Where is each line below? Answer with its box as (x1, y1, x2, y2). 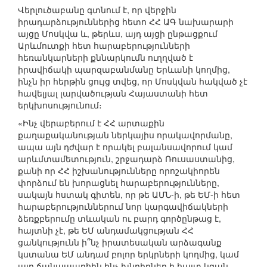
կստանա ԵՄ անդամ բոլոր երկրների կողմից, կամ (18, 248, 239, 260)
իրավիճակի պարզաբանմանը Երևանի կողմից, (18, 63, 230, 76)
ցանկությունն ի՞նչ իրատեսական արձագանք (18, 236, 222, 249)
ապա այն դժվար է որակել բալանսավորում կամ (18, 141, 232, 153)
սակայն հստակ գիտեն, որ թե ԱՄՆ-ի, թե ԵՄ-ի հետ (18, 188, 240, 201)
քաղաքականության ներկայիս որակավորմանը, (18, 129, 232, 141)
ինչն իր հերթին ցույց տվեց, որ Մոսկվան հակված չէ (18, 75, 247, 88)
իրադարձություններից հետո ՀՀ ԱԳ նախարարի (18, 15, 234, 28)
